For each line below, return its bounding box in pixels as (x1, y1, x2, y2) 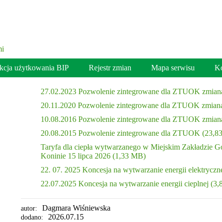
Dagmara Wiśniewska (42, 204, 111, 212)
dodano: (20, 214, 43, 221)
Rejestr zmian (89, 63, 131, 72)
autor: (20, 205, 37, 212)
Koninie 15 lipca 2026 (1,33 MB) (40, 152, 146, 160)
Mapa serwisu (151, 63, 195, 72)
